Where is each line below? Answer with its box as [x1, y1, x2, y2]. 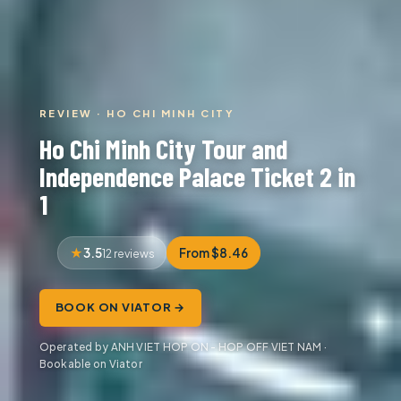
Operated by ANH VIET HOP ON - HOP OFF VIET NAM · [38, 340, 327, 354]
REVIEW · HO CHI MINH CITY [38, 106, 235, 120]
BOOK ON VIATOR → [55, 300, 186, 315]
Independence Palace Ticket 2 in [38, 158, 355, 192]
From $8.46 [179, 244, 248, 260]
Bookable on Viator [38, 357, 142, 371]
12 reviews [101, 245, 155, 260]
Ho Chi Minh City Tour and [38, 131, 287, 165]
